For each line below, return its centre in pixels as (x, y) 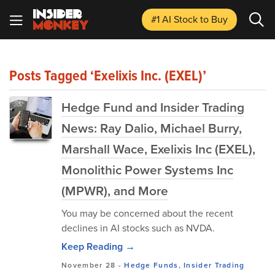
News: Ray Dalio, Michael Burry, (152, 128)
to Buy (214, 19)
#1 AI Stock (176, 19)
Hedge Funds (151, 265)
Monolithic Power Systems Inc (147, 169)
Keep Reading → (98, 246)
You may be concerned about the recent (147, 213)
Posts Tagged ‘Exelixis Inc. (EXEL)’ (108, 76)
